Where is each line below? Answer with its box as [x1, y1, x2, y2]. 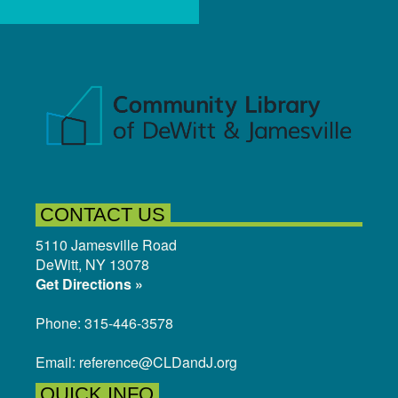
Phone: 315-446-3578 [36, 313, 173, 334]
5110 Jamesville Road [36, 235, 177, 256]
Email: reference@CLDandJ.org [36, 352, 237, 373]
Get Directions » [36, 274, 143, 295]
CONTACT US [40, 203, 165, 227]
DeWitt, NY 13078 [36, 254, 149, 275]
